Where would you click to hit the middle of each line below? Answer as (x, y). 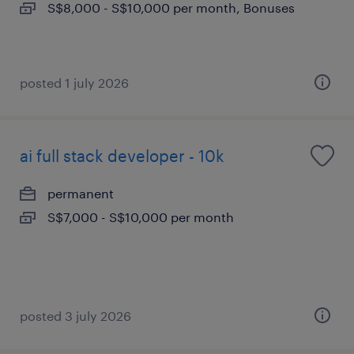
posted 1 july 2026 (74, 83)
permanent (81, 193)
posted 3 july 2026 (75, 316)
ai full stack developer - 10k (122, 156)
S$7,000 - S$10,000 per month (141, 217)
